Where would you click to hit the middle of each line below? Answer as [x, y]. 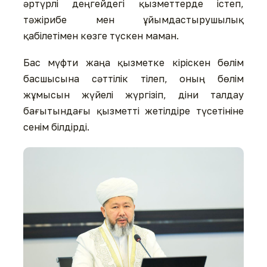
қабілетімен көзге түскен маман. [101, 35]
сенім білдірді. [56, 127]
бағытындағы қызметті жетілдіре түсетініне [133, 111]
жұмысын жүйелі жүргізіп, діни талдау [133, 95]
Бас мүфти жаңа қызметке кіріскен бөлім [133, 63]
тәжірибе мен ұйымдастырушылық [133, 19]
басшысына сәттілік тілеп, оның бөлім [133, 79]
